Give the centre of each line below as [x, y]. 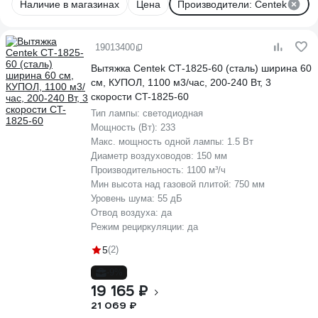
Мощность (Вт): [126, 127]
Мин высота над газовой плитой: [163, 184]
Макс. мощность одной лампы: [159, 142]
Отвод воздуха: [126, 213]
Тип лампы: [117, 113]
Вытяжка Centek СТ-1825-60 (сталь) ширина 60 [130, 68]
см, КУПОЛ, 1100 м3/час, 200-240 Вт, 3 [181, 82]
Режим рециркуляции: [139, 227]
